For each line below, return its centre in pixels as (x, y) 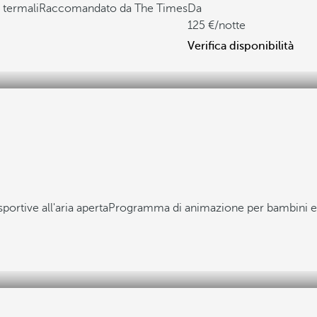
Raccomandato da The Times (113, 8)
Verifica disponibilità (241, 46)
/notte (230, 25)
